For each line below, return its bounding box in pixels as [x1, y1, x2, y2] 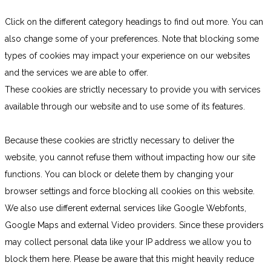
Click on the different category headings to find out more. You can [5, 17, 263, 27]
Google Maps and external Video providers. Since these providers [5, 220, 264, 230]
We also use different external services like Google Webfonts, [5, 203, 246, 214]
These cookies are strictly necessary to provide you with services [5, 85, 261, 95]
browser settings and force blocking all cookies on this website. [5, 186, 255, 197]
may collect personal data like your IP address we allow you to [5, 237, 252, 247]
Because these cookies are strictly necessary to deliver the [5, 135, 234, 146]
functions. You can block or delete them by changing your [5, 169, 233, 180]
